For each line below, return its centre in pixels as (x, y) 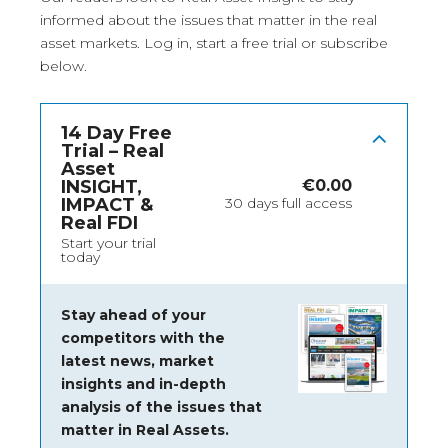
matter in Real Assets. (145, 430)
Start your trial (108, 243)
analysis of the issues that (161, 407)
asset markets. (92, 43)
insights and (110, 384)
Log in (166, 43)
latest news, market (137, 361)
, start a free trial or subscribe (288, 43)
